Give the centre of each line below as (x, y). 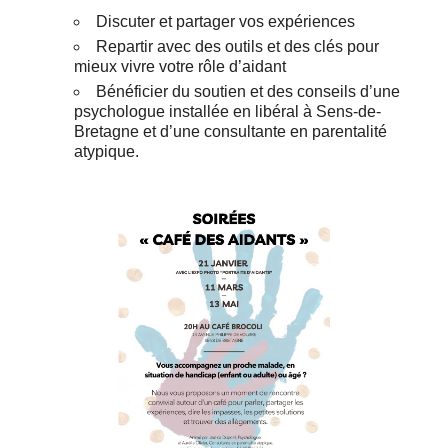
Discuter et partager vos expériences (226, 21)
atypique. (107, 151)
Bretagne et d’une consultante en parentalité (231, 131)
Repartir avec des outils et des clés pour (238, 46)
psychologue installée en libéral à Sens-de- (228, 111)
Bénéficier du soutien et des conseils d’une (248, 91)
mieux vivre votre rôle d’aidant (180, 66)
